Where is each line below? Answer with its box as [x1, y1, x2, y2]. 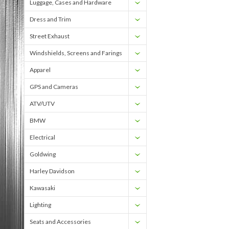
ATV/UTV [30, 100, 55, 107]
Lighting [30, 201, 51, 209]
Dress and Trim [30, 15, 71, 23]
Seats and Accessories [30, 218, 91, 225]
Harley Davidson [30, 167, 75, 175]
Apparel [30, 66, 51, 74]
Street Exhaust [30, 32, 70, 40]
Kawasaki [30, 184, 55, 192]
